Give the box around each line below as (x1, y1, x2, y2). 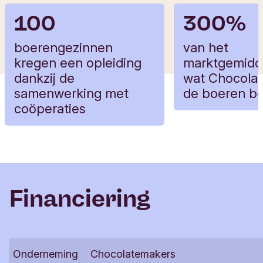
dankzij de (14, 70, 75, 86)
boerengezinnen (14, 39, 113, 55)
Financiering (9, 184, 150, 213)
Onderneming (13, 247, 78, 260)
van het (183, 39, 228, 55)
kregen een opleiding (14, 55, 141, 70)
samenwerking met (14, 85, 129, 101)
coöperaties (14, 100, 86, 116)
